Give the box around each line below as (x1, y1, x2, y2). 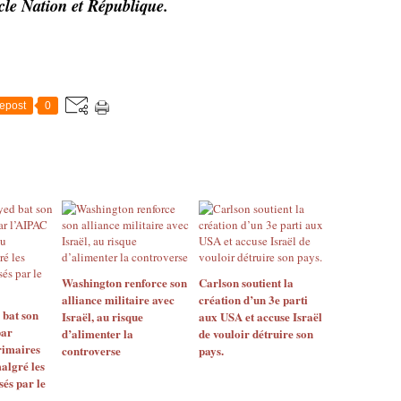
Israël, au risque (62, 308, 143, 326)
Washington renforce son (62, 274, 187, 292)
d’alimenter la (62, 325, 133, 343)
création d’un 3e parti (198, 291, 308, 309)
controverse (62, 342, 121, 360)
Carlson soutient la (198, 274, 294, 292)
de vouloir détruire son (198, 325, 313, 343)
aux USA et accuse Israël (198, 308, 322, 326)
